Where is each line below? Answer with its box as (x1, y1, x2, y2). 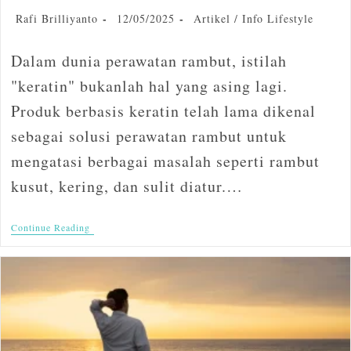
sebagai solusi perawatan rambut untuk (10, 125, 287, 147)
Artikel (193, 11, 230, 27)
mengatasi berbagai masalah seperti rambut (10, 150, 320, 172)
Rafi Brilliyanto (15, 11, 98, 27)
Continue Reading (10, 221, 90, 234)
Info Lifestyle (241, 11, 313, 27)
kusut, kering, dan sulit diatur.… (10, 175, 243, 197)
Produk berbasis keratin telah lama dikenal (10, 100, 316, 122)
